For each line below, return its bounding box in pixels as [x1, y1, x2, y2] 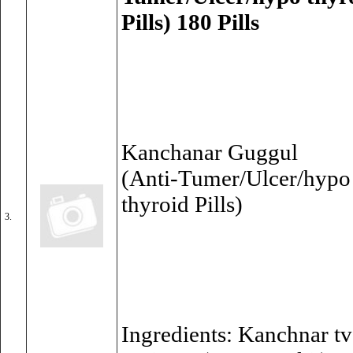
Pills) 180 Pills [121, 9, 259, 35]
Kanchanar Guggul [121, 139, 298, 165]
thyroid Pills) [121, 191, 243, 217]
